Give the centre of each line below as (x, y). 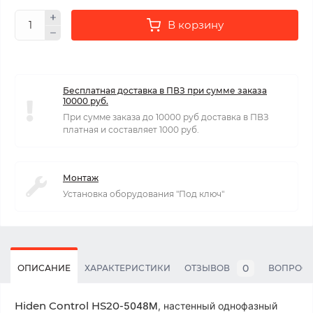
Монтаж (81, 178)
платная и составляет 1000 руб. (131, 130)
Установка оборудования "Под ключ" (144, 194)
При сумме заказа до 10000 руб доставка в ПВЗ (166, 117)
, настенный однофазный (218, 306)
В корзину (195, 25)
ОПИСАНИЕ (44, 268)
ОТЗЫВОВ (207, 268)
